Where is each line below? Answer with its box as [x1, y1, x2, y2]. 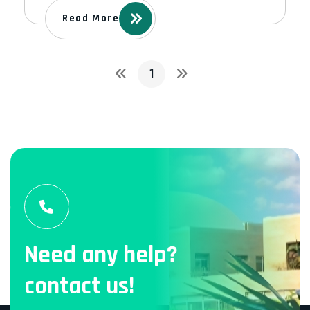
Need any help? [24, 239, 178, 271]
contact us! [24, 271, 134, 302]
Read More [62, 12, 120, 25]
